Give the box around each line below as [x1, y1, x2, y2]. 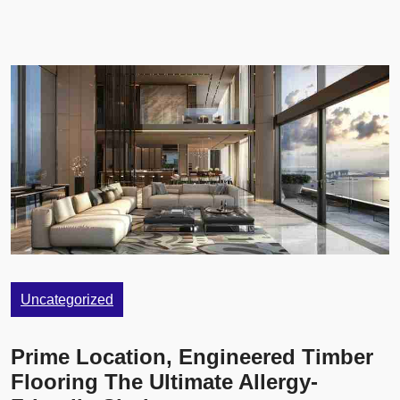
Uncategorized [21, 292, 113, 308]
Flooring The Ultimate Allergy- [11, 370, 318, 395]
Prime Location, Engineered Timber [11, 345, 373, 370]
